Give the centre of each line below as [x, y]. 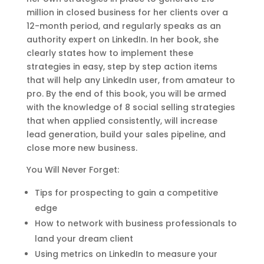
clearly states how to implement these [110, 53]
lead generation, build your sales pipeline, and [126, 134]
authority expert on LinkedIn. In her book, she [122, 39]
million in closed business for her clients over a [127, 12]
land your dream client [84, 238]
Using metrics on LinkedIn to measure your [126, 254]
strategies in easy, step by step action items [122, 66]
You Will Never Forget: [72, 169]
